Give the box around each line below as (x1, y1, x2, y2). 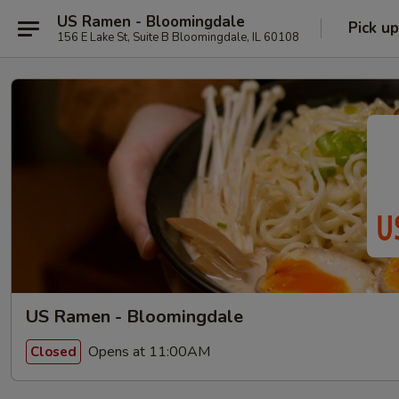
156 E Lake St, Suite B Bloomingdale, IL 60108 (57, 28, 299, 45)
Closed (30, 342, 77, 361)
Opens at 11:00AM (85, 341, 210, 362)
